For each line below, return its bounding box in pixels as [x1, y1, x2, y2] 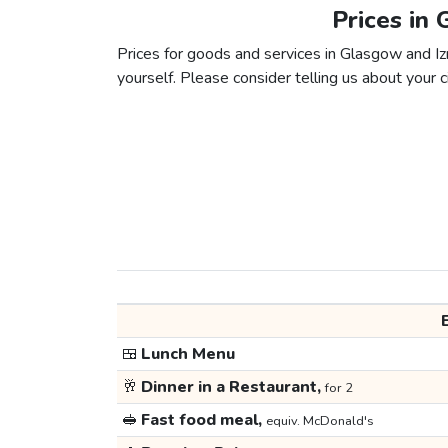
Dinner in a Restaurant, [137, 376, 325, 399]
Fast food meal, [137, 409, 266, 432]
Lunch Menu [137, 343, 235, 366]
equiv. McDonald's [265, 412, 374, 431]
